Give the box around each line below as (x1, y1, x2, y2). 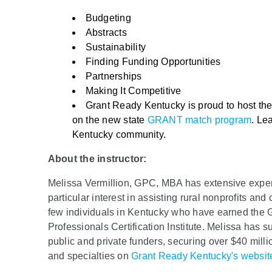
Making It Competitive (85, 85, 182, 96)
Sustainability (85, 41, 146, 52)
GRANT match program (147, 114, 252, 125)
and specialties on (47, 250, 132, 261)
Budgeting (85, 12, 131, 23)
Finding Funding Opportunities (85, 56, 221, 67)
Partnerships (85, 70, 142, 81)
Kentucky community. (72, 129, 166, 140)
